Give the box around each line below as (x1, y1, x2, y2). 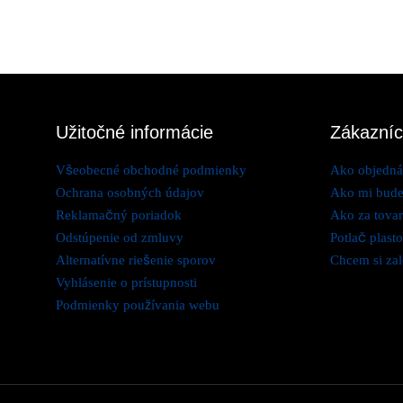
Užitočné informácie (56, 122, 213, 143)
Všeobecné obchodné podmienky (56, 163, 246, 178)
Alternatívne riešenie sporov (56, 253, 216, 268)
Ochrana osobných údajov (56, 185, 204, 201)
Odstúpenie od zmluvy (56, 230, 184, 246)
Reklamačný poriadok (56, 208, 182, 223)
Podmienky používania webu (56, 298, 219, 313)
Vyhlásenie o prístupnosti (56, 275, 197, 291)
